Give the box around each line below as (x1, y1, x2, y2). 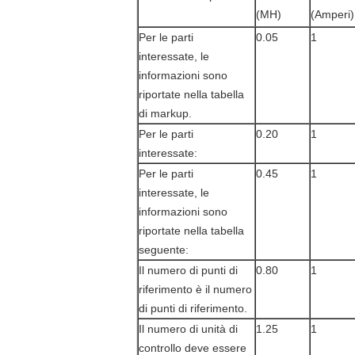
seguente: (139, 243, 189, 256)
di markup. (139, 107, 192, 120)
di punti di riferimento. (139, 302, 247, 315)
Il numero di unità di (139, 323, 238, 335)
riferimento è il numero (139, 283, 252, 296)
